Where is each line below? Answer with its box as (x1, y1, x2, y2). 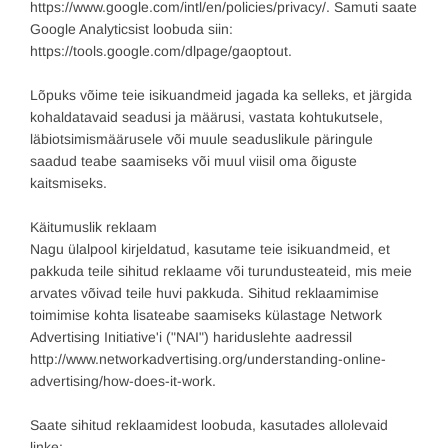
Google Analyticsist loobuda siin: (30, 21, 233, 38)
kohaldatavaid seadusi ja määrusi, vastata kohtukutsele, (30, 109, 383, 126)
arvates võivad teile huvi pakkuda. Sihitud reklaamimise (30, 285, 379, 302)
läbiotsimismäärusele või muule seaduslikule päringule (30, 131, 373, 148)
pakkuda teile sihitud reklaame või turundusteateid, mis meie (30, 263, 412, 280)
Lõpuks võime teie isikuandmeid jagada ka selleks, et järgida (30, 87, 412, 104)
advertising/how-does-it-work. (30, 373, 216, 390)
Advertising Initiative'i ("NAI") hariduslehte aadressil (30, 329, 352, 346)
